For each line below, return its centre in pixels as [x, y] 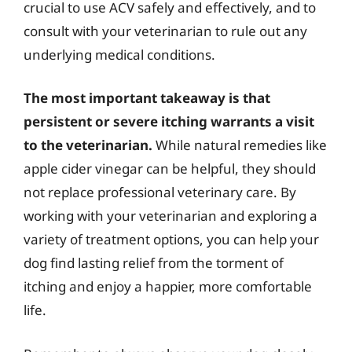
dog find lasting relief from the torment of [154, 263]
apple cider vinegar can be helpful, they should [170, 169]
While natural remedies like [240, 145]
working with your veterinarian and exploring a [170, 216]
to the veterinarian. [88, 145]
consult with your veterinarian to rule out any [165, 31]
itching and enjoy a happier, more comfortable [168, 286]
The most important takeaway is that [147, 98]
